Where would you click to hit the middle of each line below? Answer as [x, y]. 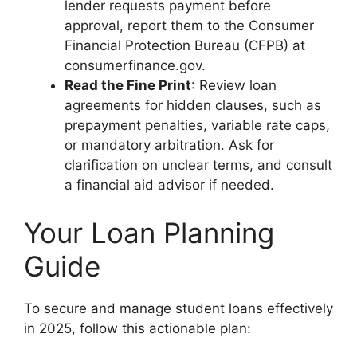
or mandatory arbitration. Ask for [169, 145]
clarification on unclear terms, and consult [198, 165]
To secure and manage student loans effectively [178, 308]
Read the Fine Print [128, 86]
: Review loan [234, 86]
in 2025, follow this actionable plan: [137, 328]
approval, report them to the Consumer [189, 26]
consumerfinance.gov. [135, 66]
